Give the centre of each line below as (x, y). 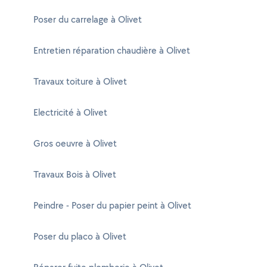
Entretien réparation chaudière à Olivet (112, 50)
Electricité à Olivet (70, 112)
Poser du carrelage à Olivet (88, 19)
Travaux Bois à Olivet (75, 174)
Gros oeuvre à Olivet (75, 143)
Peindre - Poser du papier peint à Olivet (112, 205)
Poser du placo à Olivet (80, 236)
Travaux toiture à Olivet (80, 81)
